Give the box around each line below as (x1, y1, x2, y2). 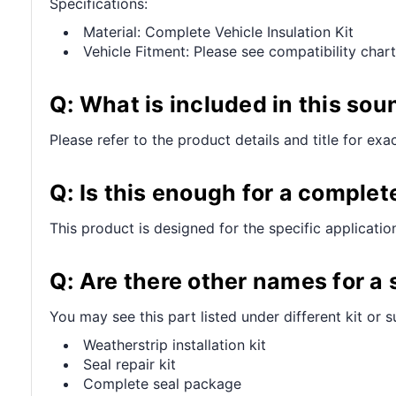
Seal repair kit (83, 354, 177, 373)
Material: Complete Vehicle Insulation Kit (83, 22, 354, 41)
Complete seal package (83, 374, 242, 392)
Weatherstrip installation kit (83, 335, 267, 354)
